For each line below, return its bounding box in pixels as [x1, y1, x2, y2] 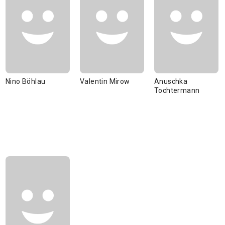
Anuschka [154, 77, 188, 85]
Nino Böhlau [6, 77, 46, 85]
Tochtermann [154, 86, 200, 94]
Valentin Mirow [80, 77, 130, 85]
